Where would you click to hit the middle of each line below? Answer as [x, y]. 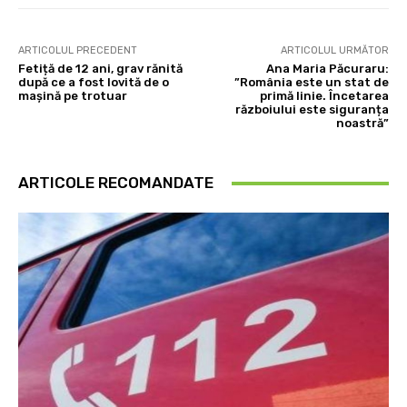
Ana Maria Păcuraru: [327, 69]
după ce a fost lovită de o [94, 83]
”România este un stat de [311, 83]
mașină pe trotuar [73, 96]
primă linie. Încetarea [324, 96]
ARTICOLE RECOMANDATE [116, 183]
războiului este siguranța [312, 110]
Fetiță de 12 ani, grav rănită [100, 69]
